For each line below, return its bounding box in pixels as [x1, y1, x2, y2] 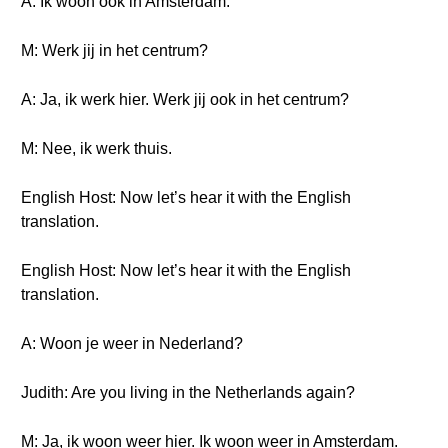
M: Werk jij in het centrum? [21, 42, 208, 59]
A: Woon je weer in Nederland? [21, 335, 243, 352]
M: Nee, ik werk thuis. [21, 140, 172, 157]
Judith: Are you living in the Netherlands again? [21, 384, 355, 401]
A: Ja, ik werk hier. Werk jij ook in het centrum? [21, 91, 349, 108]
